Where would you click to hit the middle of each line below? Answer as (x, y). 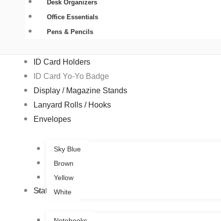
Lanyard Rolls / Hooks (72, 105)
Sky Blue (67, 149)
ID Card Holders (62, 62)
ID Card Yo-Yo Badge (71, 76)
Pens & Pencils (70, 32)
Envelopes (52, 119)
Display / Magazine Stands (80, 90)
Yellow (63, 177)
